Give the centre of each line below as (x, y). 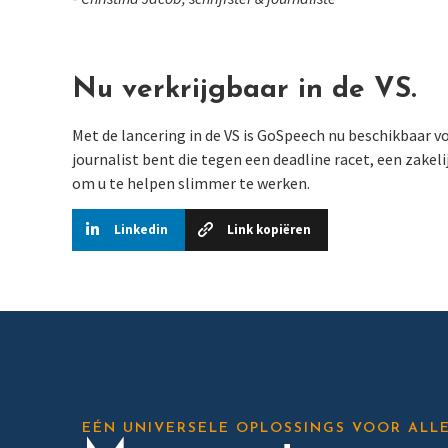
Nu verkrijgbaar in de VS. (244, 89)
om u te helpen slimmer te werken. (191, 182)
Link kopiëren (268, 230)
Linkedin (141, 230)
